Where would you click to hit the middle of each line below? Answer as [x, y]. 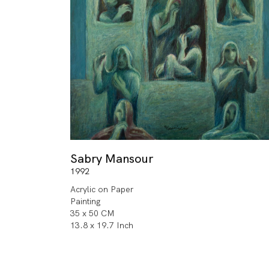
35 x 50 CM [92, 213]
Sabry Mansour [112, 159]
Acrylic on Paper [102, 189]
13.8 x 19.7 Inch [102, 225]
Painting [86, 201]
